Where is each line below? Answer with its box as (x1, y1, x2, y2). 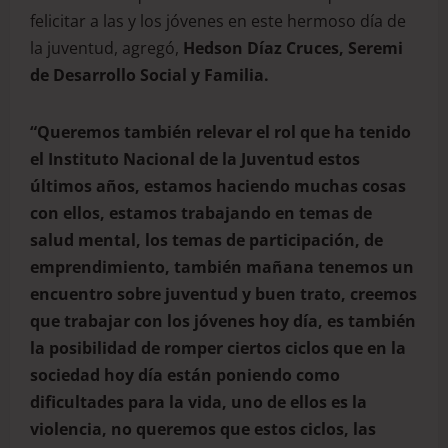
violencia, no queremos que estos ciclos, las (30, 417, 376, 440)
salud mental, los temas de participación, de (30, 228, 383, 251)
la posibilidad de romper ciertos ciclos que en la (30, 336, 406, 359)
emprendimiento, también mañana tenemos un (30, 255, 414, 278)
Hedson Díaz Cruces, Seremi (183, 36, 403, 59)
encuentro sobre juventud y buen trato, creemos (30, 282, 417, 305)
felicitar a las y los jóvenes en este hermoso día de (30, 9, 406, 32)
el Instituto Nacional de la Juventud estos (30, 147, 360, 170)
